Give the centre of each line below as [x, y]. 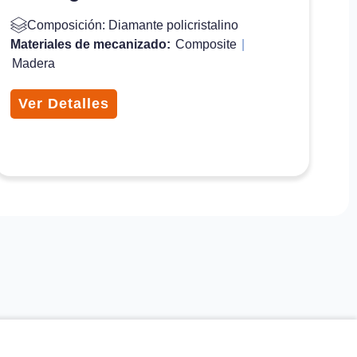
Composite [206, 44]
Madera [34, 63]
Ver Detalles [64, 103]
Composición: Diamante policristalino [133, 25]
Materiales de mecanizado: [92, 44]
